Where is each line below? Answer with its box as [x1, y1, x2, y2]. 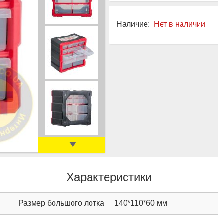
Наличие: [116, 19, 150, 28]
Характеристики [66, 170, 152, 183]
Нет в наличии [154, 19, 205, 28]
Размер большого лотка [18, 199, 104, 207]
